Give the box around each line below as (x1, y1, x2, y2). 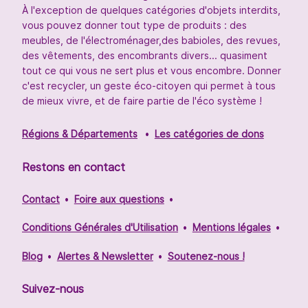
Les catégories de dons (154, 127, 264, 140)
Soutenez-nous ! (167, 250, 245, 262)
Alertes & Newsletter (56, 250, 153, 262)
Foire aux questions (74, 193, 164, 206)
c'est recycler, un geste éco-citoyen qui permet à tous (22, 80, 276, 92)
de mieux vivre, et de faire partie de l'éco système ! (22, 95, 262, 107)
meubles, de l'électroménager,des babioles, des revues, (22, 34, 280, 47)
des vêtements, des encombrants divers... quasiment (22, 49, 267, 62)
